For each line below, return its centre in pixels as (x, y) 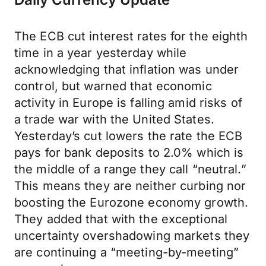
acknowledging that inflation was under (127, 69)
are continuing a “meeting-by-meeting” (127, 252)
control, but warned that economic (113, 86)
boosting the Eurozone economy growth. (132, 202)
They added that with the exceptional (121, 219)
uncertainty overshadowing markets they (132, 236)
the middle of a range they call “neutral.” (130, 169)
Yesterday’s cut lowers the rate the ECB (129, 136)
